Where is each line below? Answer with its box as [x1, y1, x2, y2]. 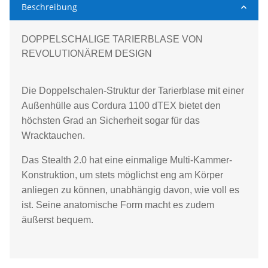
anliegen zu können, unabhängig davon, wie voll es [22, 185, 239, 196]
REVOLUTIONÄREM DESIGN [22, 48, 152, 59]
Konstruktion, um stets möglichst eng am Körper [22, 170, 223, 181]
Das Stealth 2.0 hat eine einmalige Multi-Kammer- [22, 155, 232, 166]
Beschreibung [22, 1, 77, 13]
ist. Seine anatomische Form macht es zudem [22, 200, 214, 211]
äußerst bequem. [22, 215, 93, 226]
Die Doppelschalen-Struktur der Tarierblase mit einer [22, 86, 244, 96]
